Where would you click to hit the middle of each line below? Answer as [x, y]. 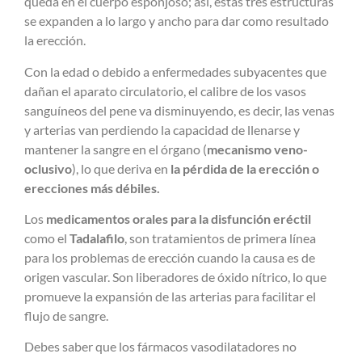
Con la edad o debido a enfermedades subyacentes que [175, 71]
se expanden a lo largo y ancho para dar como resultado [177, 21]
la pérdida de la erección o [245, 168]
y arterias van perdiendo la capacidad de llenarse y [162, 129]
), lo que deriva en [121, 168]
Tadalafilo [97, 238]
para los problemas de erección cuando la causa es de [170, 257]
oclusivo [48, 168]
